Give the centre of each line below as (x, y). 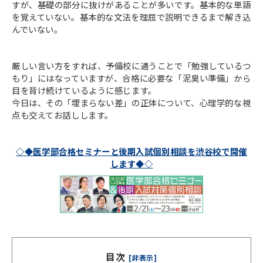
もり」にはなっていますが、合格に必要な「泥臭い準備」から (131, 78)
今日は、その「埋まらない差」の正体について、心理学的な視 (131, 103)
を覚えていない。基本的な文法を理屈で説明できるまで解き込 (131, 17)
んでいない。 (37, 29)
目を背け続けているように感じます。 (84, 90)
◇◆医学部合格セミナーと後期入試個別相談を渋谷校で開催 (131, 151)
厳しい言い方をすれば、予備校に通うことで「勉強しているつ (131, 66)
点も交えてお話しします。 (63, 115)
